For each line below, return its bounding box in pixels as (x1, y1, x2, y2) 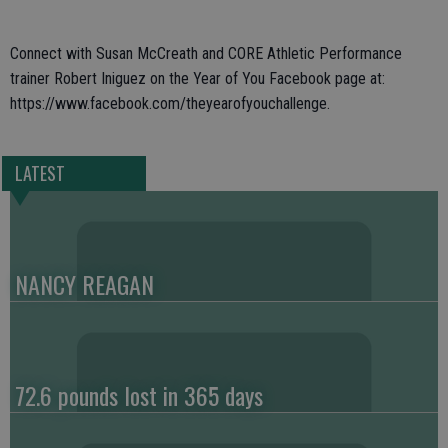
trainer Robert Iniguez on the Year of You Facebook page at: (10, 69, 385, 88)
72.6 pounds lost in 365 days (15, 377, 263, 414)
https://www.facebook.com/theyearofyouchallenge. (10, 94, 330, 113)
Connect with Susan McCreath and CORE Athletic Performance (10, 44, 402, 63)
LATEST (14, 160, 65, 187)
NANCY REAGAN (15, 266, 154, 303)
